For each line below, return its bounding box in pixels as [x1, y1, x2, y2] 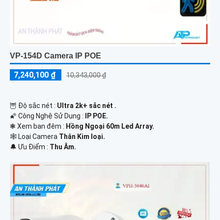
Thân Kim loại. [59, 132, 105, 140]
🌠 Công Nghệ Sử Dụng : [10, 111, 85, 120]
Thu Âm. [50, 142, 76, 151]
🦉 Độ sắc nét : [10, 101, 57, 110]
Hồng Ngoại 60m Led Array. [66, 122, 154, 130]
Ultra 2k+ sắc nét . [57, 101, 116, 110]
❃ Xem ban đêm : [10, 122, 66, 130]
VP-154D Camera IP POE [10, 51, 101, 60]
